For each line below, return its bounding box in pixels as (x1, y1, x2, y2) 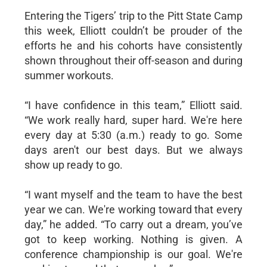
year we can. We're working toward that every (24, 203, 243, 216)
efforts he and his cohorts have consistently (24, 39, 243, 52)
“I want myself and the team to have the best (24, 188, 243, 201)
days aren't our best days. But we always (24, 143, 243, 156)
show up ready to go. (24, 158, 123, 171)
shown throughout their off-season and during (24, 54, 243, 67)
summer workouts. (24, 69, 114, 82)
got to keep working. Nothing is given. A (24, 232, 243, 246)
